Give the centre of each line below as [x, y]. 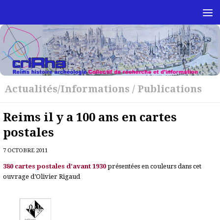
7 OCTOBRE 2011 [26, 150]
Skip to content [41, 13]
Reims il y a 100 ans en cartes [90, 117]
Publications [170, 89]
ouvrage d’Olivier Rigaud [42, 177]
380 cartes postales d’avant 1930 [55, 166]
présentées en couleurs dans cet [155, 166]
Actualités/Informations [67, 89]
